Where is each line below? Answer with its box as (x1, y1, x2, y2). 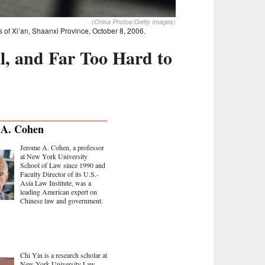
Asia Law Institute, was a (20, 178, 91, 188)
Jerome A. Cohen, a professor (20, 143, 104, 153)
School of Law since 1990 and (20, 160, 105, 170)
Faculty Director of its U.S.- (20, 169, 99, 179)
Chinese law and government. (20, 196, 103, 206)
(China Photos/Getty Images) (92, 17, 176, 27)
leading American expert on (20, 187, 97, 197)
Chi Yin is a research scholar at (20, 250, 107, 260)
